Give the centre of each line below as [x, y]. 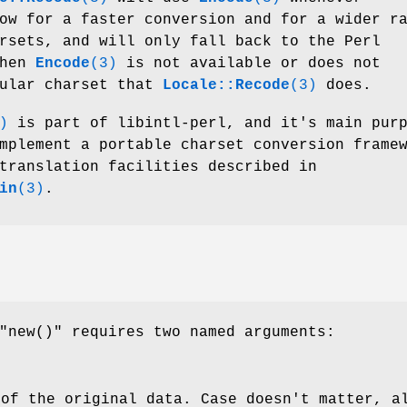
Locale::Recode [226, 85]
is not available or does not [249, 63]
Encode [63, 63]
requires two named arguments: [199, 333]
